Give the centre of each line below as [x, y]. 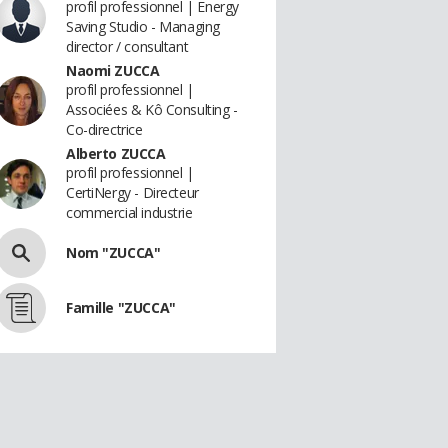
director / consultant [127, 46]
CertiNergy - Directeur [132, 192]
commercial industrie [129, 212]
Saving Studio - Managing [143, 26]
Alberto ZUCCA [116, 153]
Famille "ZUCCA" [121, 307]
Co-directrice [104, 129]
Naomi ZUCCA [113, 70]
